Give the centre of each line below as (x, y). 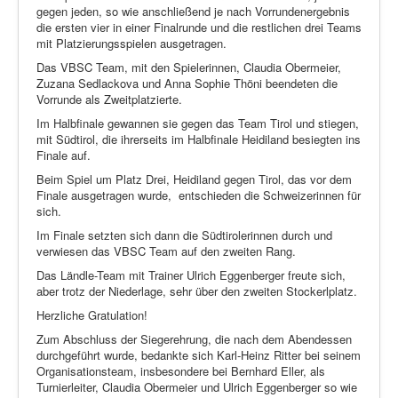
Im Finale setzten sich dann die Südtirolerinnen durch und (184, 235)
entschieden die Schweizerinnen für (270, 195)
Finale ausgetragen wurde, (104, 195)
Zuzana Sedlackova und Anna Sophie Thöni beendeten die (187, 83)
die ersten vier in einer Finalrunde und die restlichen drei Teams (199, 27)
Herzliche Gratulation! (92, 314)
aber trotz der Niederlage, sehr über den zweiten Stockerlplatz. (197, 291)
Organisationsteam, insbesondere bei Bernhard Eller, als (181, 370)
